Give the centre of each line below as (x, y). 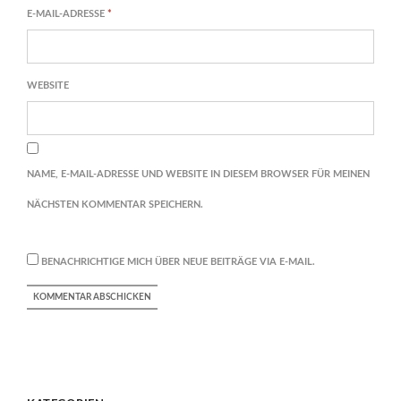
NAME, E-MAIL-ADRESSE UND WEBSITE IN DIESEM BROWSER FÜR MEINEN (198, 175)
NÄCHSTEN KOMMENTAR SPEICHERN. (115, 205)
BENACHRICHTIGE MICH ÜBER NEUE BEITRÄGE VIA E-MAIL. (178, 262)
